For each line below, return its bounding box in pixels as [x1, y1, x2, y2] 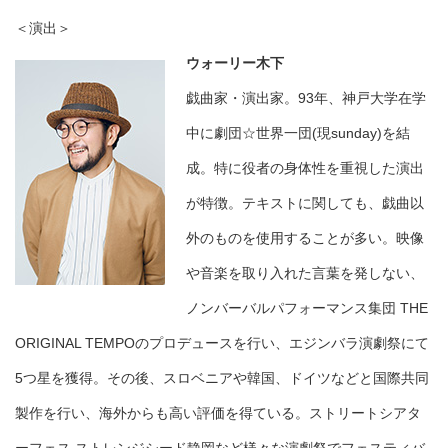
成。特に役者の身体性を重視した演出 [186, 160, 424, 177]
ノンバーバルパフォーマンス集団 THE [186, 300, 428, 317]
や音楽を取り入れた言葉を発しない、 [186, 265, 424, 282]
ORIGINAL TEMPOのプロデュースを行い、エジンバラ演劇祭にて [15, 335, 429, 352]
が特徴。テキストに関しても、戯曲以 [186, 195, 424, 212]
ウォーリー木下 [186, 55, 284, 72]
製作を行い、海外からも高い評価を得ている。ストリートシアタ [15, 405, 421, 422]
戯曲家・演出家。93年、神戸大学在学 [186, 90, 426, 107]
